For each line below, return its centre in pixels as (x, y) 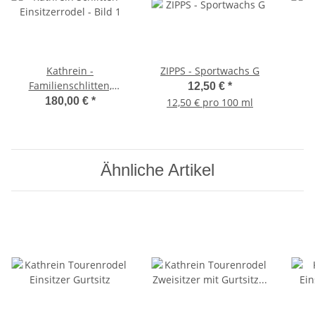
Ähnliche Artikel (157, 169)
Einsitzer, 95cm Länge (70, 100)
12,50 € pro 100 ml (210, 102)
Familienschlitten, (70, 85)
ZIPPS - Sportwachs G (210, 70)
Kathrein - (70, 70)
